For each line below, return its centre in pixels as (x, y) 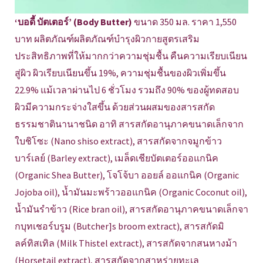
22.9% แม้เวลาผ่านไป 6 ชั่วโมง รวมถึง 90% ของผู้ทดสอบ (127, 90)
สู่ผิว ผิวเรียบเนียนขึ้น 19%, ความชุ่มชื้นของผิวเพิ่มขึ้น (120, 73)
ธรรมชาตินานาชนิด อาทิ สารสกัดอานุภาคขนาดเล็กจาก (129, 124)
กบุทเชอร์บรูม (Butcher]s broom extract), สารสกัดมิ (119, 226)
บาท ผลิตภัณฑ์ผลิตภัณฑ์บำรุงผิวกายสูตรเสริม (107, 39)
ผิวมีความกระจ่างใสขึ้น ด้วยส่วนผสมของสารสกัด (115, 107)
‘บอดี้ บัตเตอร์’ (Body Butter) (74, 22)
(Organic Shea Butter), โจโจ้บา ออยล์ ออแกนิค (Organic (127, 175)
